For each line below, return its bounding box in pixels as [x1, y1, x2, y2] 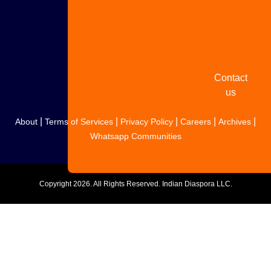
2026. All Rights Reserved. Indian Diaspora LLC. [73, 179, 232, 188]
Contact [214, 72, 248, 83]
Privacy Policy [120, 116, 173, 126]
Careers [180, 116, 211, 126]
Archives [218, 116, 251, 126]
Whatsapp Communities [90, 131, 181, 141]
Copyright [39, 179, 73, 188]
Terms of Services [45, 116, 113, 126]
